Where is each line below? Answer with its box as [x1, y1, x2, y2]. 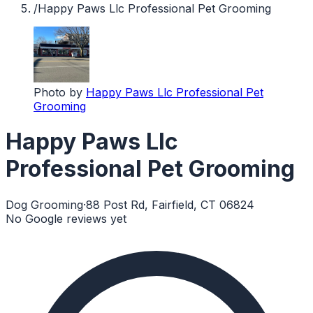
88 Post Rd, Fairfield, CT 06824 [86, 197, 254, 212]
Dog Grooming [6, 197, 83, 212]
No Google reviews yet [6, 211, 126, 226]
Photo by [34, 85, 82, 99]
